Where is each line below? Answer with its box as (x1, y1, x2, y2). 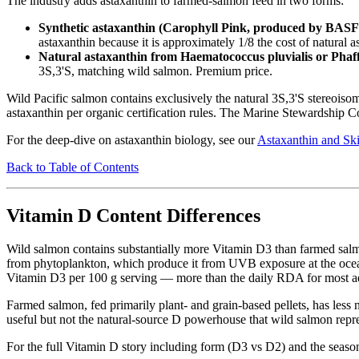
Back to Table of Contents (6, 159, 139, 174)
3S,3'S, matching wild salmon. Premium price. (38, 63, 272, 78)
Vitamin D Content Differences (6, 204, 260, 226)
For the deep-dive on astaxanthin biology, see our (6, 132, 257, 147)
